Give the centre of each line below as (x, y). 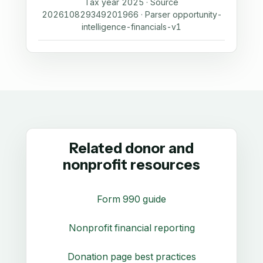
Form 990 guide (131, 199)
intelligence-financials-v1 (131, 26)
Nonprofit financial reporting (131, 227)
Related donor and (131, 148)
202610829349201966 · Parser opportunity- (131, 14)
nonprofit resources (131, 164)
